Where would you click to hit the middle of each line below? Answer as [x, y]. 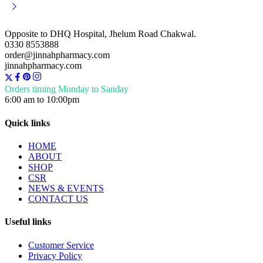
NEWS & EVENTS [66, 188]
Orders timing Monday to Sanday [67, 89]
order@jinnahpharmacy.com [57, 55]
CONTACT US [58, 199]
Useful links [28, 222]
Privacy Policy [55, 255]
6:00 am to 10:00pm [42, 100]
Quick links [27, 123]
